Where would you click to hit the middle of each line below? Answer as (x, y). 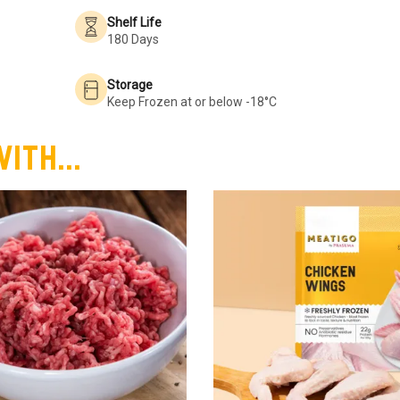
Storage (130, 84)
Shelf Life (134, 22)
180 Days (133, 39)
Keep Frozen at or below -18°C (192, 101)
